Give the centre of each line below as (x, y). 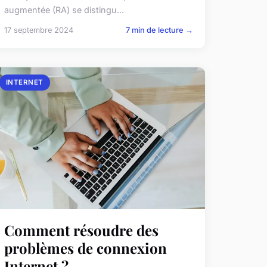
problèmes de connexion (85, 248)
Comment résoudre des (81, 230)
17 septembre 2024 (38, 30)
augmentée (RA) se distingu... (64, 10)
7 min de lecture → (159, 30)
